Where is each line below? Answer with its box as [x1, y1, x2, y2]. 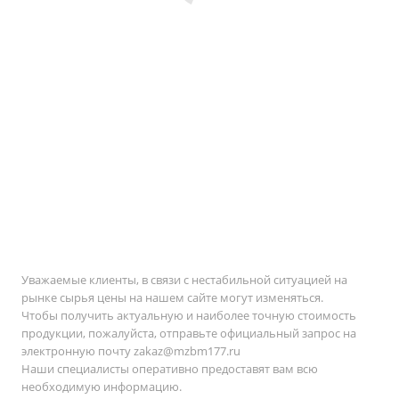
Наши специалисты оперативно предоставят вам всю [21, 361, 318, 377]
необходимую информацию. [21, 379, 182, 395]
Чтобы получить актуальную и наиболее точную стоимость [21, 307, 356, 323]
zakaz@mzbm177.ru [134, 343, 240, 359]
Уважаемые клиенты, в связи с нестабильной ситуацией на [21, 272, 347, 288]
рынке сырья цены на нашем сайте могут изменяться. [21, 289, 323, 305]
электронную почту [21, 343, 134, 359]
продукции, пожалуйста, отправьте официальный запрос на [21, 325, 356, 341]
